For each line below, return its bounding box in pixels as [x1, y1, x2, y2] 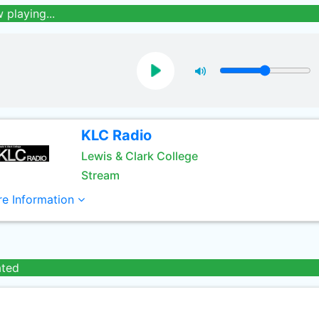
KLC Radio [80, 127, 152, 144]
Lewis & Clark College [80, 149, 198, 163]
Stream [80, 168, 120, 182]
